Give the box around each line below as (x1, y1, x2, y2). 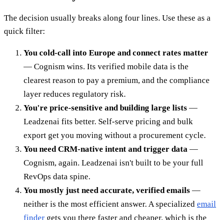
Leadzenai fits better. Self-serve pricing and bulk (24, 117, 193, 127)
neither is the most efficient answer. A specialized (24, 199, 197, 209)
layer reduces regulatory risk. (24, 89, 126, 99)
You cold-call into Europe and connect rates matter (24, 48, 208, 58)
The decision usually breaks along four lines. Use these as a (4, 13, 211, 23)
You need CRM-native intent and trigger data (24, 144, 188, 154)
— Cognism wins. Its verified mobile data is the (24, 62, 189, 72)
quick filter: (4, 27, 45, 36)
